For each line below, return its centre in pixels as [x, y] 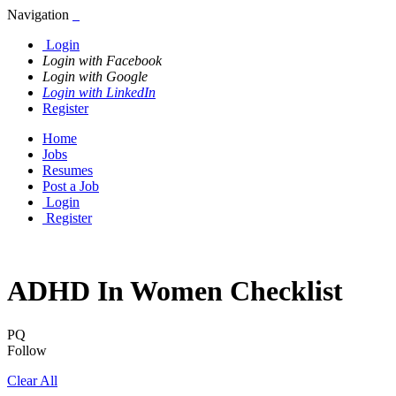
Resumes [68, 170]
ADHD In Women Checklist [175, 291]
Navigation [38, 15]
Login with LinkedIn [99, 92]
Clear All [32, 380]
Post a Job [71, 186]
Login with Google [95, 76]
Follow [27, 350]
